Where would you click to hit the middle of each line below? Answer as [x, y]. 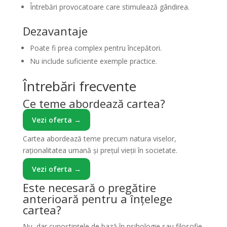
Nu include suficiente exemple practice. [93, 61]
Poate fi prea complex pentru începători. [96, 48]
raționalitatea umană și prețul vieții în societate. [100, 150]
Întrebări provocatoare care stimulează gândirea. [109, 7]
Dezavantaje [55, 31]
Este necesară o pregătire [89, 187]
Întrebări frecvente [79, 86]
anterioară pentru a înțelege [97, 199]
